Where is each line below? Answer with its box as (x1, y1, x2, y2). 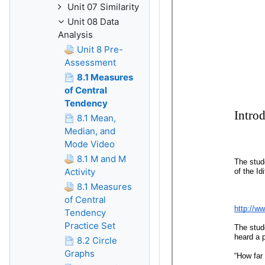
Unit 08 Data (67, 16, 119, 27)
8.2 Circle (77, 235, 117, 246)
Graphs (64, 248, 95, 259)
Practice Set (64, 220, 115, 231)
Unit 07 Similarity (67, 1, 139, 12)
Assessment (64, 57, 116, 68)
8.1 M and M (77, 153, 126, 164)
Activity (64, 166, 95, 177)
